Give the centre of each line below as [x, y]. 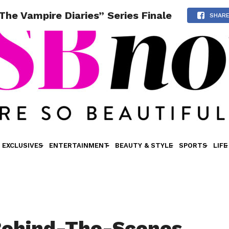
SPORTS [193, 145]
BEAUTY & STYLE [144, 145]
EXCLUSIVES [22, 145]
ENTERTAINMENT [79, 145]
